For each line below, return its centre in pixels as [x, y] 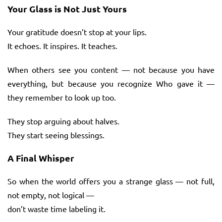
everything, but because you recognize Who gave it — [111, 83]
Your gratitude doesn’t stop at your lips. [77, 31]
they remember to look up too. [62, 97]
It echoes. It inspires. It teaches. [62, 45]
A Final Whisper [41, 158]
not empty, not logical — [51, 194]
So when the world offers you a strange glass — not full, [111, 181]
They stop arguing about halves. [63, 121]
